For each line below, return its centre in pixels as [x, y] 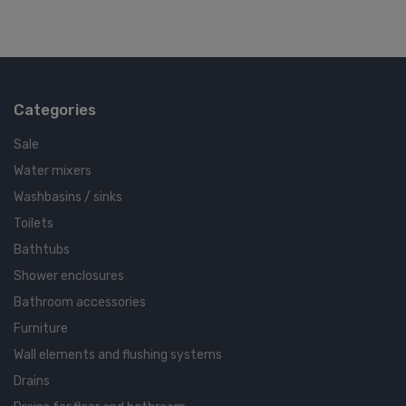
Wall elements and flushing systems [118, 355]
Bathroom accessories [80, 303]
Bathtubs [42, 250]
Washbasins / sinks [68, 198]
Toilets [34, 224]
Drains [32, 382]
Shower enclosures [69, 276]
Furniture [41, 329]
